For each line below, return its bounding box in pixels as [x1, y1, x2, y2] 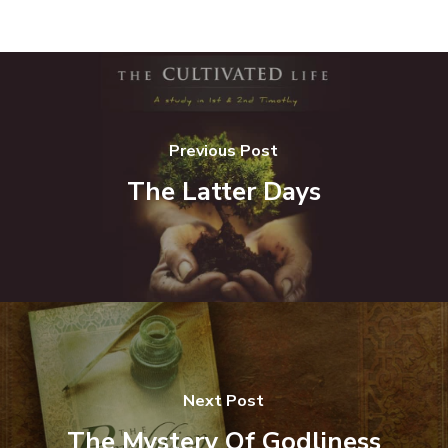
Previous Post [169, 139, 279, 162]
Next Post [183, 389, 265, 412]
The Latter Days [126, 173, 321, 209]
